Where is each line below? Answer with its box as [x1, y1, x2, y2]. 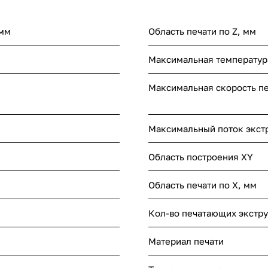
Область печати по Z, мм [148, 25, 256, 36]
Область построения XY [148, 151, 253, 162]
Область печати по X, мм [148, 179, 257, 190]
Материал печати [148, 235, 224, 246]
